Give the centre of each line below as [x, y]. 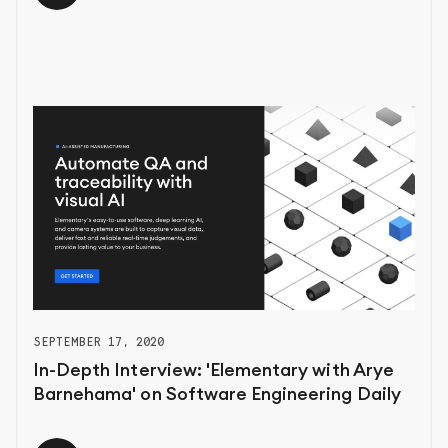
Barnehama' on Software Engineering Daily [217, 393]
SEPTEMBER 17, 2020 [99, 341]
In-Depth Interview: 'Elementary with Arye [213, 369]
